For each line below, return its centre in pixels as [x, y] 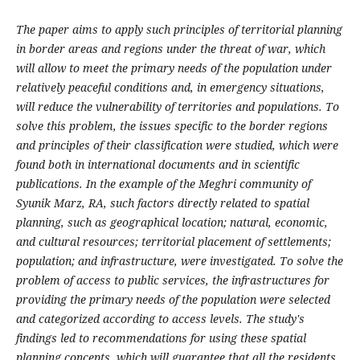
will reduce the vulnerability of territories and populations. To [177, 107]
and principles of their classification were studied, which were [177, 145]
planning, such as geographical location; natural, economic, [172, 223]
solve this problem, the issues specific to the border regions [172, 126]
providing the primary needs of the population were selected [173, 300]
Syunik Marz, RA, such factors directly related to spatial [162, 203]
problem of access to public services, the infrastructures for [172, 280]
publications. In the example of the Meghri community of [163, 184]
